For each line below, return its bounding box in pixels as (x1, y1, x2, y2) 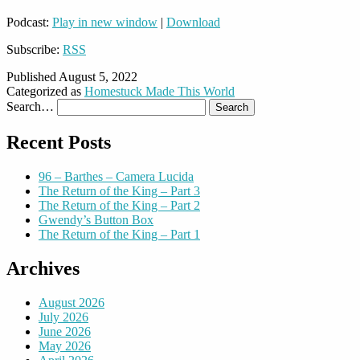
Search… (6, 100, 54, 114)
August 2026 (39, 295, 104, 309)
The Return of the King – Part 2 (39, 198, 200, 212)
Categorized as (6, 84, 84, 99)
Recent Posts (6, 131, 111, 153)
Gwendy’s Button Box (39, 212, 153, 227)
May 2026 (39, 338, 91, 353)
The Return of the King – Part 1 (39, 227, 200, 241)
